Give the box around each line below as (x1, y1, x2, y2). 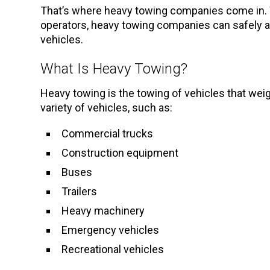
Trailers (61, 184, 98, 198)
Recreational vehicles (61, 242, 165, 256)
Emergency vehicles (61, 223, 160, 236)
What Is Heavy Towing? (40, 60, 188, 77)
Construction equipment (61, 146, 179, 159)
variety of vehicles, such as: (40, 101, 173, 114)
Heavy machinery (61, 204, 145, 217)
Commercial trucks (61, 127, 154, 140)
